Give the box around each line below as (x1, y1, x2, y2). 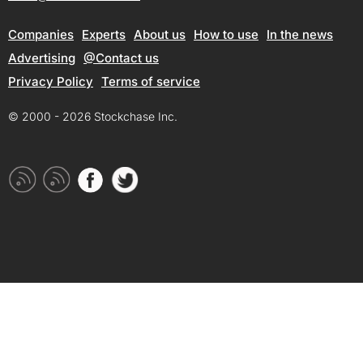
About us (134, 27, 186, 43)
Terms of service (101, 74, 200, 90)
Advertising (8, 50, 75, 66)
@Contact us (83, 50, 159, 66)
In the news (267, 27, 333, 43)
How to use (194, 27, 258, 43)
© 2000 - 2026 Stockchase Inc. (8, 109, 177, 124)
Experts (82, 27, 126, 43)
